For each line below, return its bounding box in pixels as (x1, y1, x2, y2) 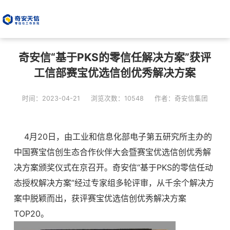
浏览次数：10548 (90, 94, 144, 102)
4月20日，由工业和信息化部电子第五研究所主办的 (13, 131, 212, 142)
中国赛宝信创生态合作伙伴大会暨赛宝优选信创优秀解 (13, 146, 211, 157)
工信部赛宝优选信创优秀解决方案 (34, 66, 196, 79)
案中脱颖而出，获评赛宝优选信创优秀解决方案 (13, 193, 186, 203)
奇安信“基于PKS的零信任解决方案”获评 (18, 50, 212, 64)
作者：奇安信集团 (154, 94, 208, 102)
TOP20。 (13, 208, 49, 219)
